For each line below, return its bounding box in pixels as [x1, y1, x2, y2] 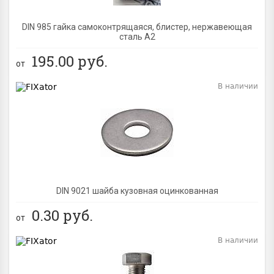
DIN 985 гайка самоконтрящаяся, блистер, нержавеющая [22, 21, 252, 32]
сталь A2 [119, 31, 155, 42]
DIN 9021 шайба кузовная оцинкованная [56, 185, 218, 196]
